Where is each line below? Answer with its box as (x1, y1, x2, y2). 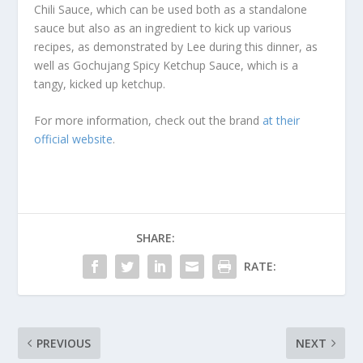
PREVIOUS (36, 335, 92, 352)
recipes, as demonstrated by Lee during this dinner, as (34, 38, 318, 54)
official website (34, 131, 113, 147)
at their (263, 113, 301, 129)
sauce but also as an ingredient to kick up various (34, 19, 293, 36)
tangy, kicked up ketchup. (34, 75, 166, 92)
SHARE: (136, 230, 175, 246)
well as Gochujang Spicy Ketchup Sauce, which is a (34, 57, 299, 73)
